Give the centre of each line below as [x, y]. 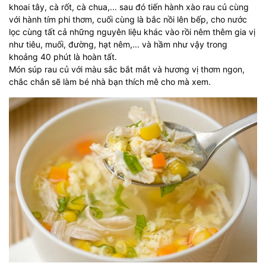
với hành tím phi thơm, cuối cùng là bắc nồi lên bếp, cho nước [128, 19]
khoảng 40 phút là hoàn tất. [63, 56]
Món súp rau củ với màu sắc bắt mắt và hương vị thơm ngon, [127, 69]
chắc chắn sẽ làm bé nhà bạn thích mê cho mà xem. [110, 81]
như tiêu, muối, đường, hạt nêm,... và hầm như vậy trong [118, 44]
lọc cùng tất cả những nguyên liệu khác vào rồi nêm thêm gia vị [132, 31]
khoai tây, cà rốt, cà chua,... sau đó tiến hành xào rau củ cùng [129, 7]
